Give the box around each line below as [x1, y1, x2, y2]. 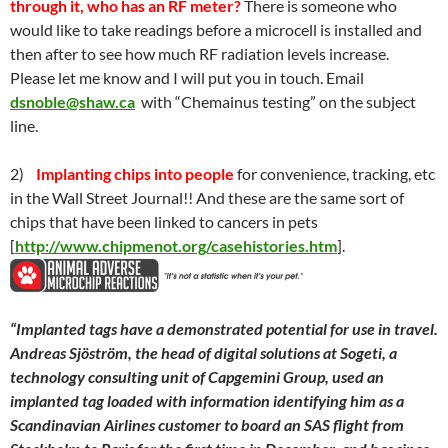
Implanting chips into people [36, 164, 234, 183]
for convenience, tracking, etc [234, 164, 435, 183]
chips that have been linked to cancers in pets [10, 212, 318, 231]
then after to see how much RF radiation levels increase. [10, 44, 392, 63]
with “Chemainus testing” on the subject [135, 92, 416, 111]
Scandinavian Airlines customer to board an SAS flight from [10, 415, 404, 434]
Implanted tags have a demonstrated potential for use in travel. [16, 319, 438, 338]
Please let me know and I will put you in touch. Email [10, 68, 367, 87]
